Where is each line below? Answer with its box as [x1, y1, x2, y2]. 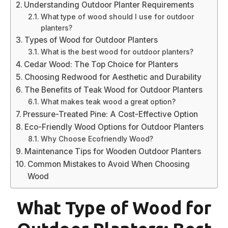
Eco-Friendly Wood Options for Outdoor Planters [24, 122, 204, 132]
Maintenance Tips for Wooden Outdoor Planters [24, 146, 202, 156]
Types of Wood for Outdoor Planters [24, 35, 158, 45]
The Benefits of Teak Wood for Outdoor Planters [24, 84, 203, 95]
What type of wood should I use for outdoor [40, 12, 194, 21]
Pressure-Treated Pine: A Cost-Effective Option [23, 109, 198, 119]
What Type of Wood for [17, 197, 211, 218]
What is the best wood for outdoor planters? [40, 47, 193, 56]
